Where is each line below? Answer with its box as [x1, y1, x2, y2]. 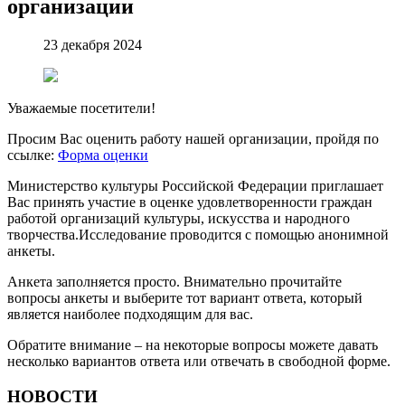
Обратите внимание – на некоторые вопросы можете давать [7, 337, 378, 353]
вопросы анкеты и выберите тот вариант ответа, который [7, 290, 363, 306]
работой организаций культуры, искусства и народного [7, 211, 350, 227]
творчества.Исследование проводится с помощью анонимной [7, 227, 389, 243]
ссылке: [7, 147, 58, 164]
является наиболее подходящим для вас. [7, 306, 253, 323]
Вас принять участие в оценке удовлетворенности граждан [7, 194, 372, 211]
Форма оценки [58, 147, 148, 164]
